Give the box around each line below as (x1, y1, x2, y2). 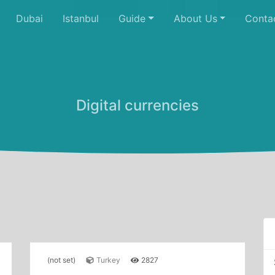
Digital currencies (76, 96, 199, 114)
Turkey (95, 255, 120, 265)
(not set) (47, 255, 76, 265)
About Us (173, 12, 217, 25)
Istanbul (63, 12, 99, 25)
